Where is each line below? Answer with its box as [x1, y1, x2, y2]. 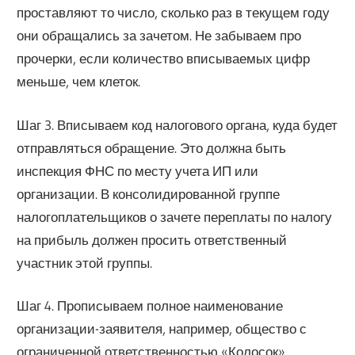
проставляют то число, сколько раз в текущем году [17, 4, 330, 21]
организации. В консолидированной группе [17, 185, 281, 202]
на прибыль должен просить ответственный [17, 231, 288, 248]
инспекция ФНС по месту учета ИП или [17, 162, 259, 179]
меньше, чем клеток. [17, 73, 141, 90]
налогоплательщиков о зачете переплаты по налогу [17, 208, 333, 225]
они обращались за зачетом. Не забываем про [17, 27, 302, 44]
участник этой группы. [17, 254, 153, 271]
